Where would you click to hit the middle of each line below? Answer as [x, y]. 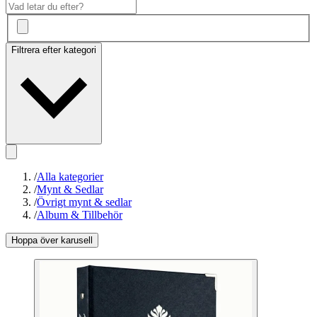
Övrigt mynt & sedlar [84, 202]
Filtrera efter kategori [54, 50]
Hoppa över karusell [52, 241]
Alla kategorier [70, 177]
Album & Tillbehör [80, 215]
